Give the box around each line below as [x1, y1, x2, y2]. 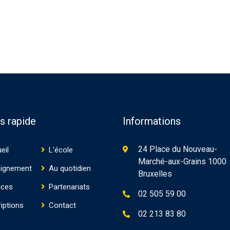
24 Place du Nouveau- [138, 144, 217, 154]
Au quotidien [49, 163, 91, 173]
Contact [49, 200, 76, 210]
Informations [123, 114, 181, 127]
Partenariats [49, 182, 90, 191]
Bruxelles [138, 168, 172, 179]
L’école [49, 145, 73, 155]
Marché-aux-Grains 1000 [138, 156, 226, 166]
